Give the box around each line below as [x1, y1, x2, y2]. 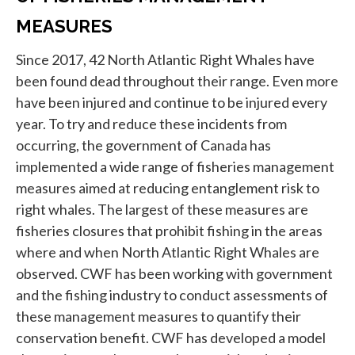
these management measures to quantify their [16, 307, 301, 326]
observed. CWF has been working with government [16, 265, 333, 283]
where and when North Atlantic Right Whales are [16, 243, 319, 261]
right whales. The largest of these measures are [16, 200, 308, 219]
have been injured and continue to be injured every [16, 94, 327, 112]
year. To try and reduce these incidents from [16, 115, 287, 133]
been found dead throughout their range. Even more [16, 72, 338, 90]
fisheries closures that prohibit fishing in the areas [16, 222, 323, 240]
